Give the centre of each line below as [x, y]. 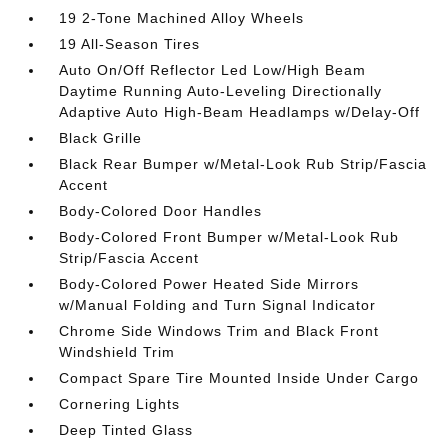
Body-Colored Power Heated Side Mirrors [209, 284]
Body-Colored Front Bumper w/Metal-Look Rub [229, 237]
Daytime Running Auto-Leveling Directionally [221, 91]
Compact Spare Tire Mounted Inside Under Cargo [239, 378]
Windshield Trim [117, 352]
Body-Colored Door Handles [161, 211]
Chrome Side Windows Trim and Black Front [219, 331]
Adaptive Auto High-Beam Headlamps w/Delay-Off [240, 112]
